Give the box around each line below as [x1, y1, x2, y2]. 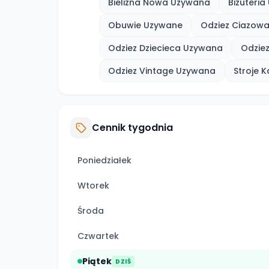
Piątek [82, 255, 112, 267]
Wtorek [77, 180, 109, 192]
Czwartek [77, 230, 119, 242]
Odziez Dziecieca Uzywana [108, 42, 223, 54]
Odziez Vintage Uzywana [108, 65, 216, 77]
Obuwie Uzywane [108, 19, 183, 31]
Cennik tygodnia [92, 121, 173, 134]
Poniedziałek [77, 154, 131, 166]
